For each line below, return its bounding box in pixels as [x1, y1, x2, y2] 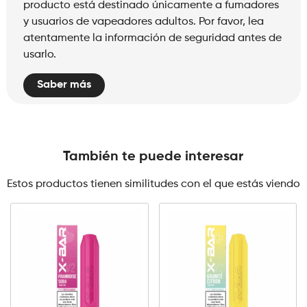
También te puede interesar [63, 150, 244, 164]
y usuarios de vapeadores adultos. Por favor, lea [23, 16, 264, 27]
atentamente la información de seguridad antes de [23, 33, 282, 44]
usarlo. [23, 49, 56, 60]
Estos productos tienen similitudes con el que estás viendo [6, 179, 300, 190]
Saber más [36, 79, 91, 90]
